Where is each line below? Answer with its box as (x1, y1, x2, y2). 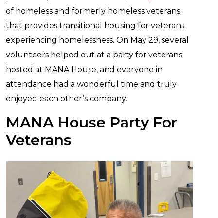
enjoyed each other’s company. (6, 94, 129, 103)
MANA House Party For (6, 113, 177, 131)
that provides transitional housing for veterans (6, 21, 184, 30)
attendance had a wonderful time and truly (6, 79, 177, 89)
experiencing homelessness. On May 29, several (6, 36, 189, 45)
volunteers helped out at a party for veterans (6, 50, 182, 59)
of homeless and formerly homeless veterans (6, 6, 180, 16)
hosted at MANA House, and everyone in (6, 65, 163, 74)
